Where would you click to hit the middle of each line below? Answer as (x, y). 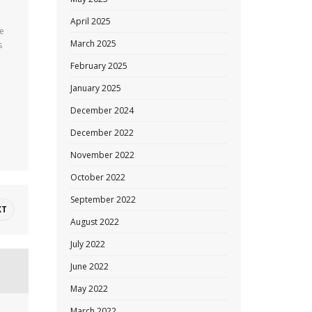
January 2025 (96, 88)
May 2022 (89, 289)
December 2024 (102, 110)
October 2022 (98, 177)
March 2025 (93, 44)
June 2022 (89, 266)
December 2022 (102, 133)
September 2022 (103, 200)
